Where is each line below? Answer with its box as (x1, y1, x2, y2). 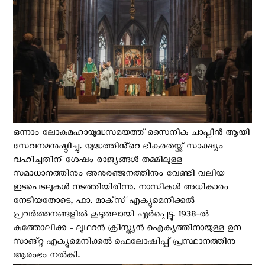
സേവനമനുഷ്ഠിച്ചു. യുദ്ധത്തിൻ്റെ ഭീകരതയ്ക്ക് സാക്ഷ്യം (13, 140, 223, 155)
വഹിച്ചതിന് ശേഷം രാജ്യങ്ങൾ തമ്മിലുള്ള (13, 154, 182, 169)
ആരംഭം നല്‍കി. (13, 249, 80, 264)
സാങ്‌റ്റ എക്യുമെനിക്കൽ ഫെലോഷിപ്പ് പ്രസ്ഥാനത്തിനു (13, 235, 235, 250)
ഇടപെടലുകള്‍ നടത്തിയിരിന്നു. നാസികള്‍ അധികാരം (13, 181, 228, 196)
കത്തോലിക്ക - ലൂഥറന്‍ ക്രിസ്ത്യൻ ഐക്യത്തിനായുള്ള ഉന (13, 222, 241, 237)
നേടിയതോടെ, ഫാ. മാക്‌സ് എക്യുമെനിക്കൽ (13, 195, 194, 209)
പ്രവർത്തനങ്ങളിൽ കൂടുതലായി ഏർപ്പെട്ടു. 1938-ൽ (13, 208, 208, 223)
